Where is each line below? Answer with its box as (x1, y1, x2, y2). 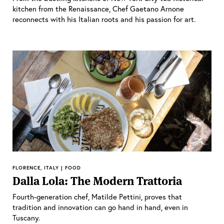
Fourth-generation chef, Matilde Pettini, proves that (12, 191, 182, 201)
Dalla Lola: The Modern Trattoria (12, 173, 182, 188)
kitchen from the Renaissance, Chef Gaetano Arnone (12, 3, 184, 14)
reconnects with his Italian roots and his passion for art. (12, 14, 195, 24)
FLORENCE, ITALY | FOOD (12, 164, 81, 171)
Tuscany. (12, 212, 40, 222)
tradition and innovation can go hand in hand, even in (12, 201, 188, 212)
